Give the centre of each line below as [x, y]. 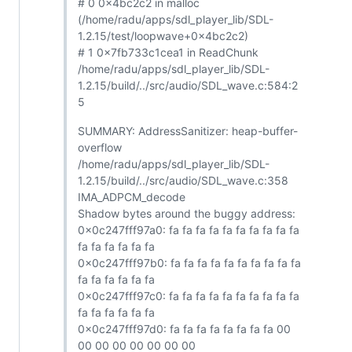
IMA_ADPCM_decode [131, 197]
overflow [99, 148]
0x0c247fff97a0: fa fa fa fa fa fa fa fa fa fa [188, 230]
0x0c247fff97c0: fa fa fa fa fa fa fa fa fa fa [188, 296]
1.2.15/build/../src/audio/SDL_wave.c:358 [183, 181]
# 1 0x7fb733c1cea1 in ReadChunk [168, 53]
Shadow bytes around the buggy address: [186, 214]
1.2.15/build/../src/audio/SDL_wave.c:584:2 [187, 86]
